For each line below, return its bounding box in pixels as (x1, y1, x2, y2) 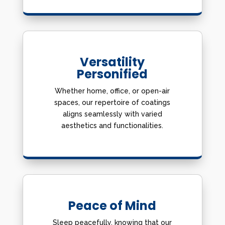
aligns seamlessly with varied (62, 110, 162, 118)
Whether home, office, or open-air (55, 87, 170, 95)
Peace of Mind (68, 197, 157, 214)
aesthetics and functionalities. (61, 122, 164, 130)
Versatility (80, 54, 145, 70)
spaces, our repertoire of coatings (54, 98, 171, 106)
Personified (77, 66, 148, 82)
